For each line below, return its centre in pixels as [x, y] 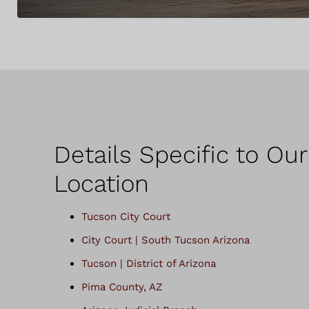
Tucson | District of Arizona [149, 263]
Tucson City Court [126, 216]
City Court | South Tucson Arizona [166, 240]
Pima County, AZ [122, 287]
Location [101, 183]
